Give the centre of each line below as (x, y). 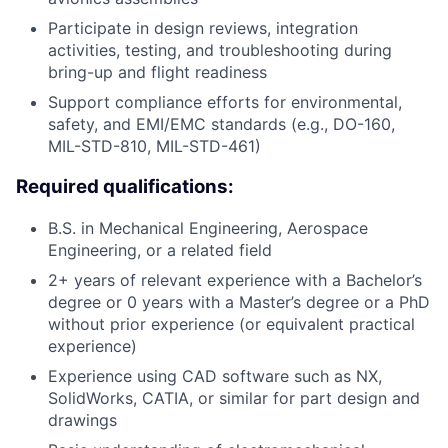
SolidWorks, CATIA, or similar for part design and (234, 397)
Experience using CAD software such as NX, (215, 375)
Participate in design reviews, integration (203, 28)
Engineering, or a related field (160, 249)
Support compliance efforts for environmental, (225, 102)
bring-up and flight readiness (157, 72)
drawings (82, 419)
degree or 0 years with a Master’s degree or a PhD (239, 301)
